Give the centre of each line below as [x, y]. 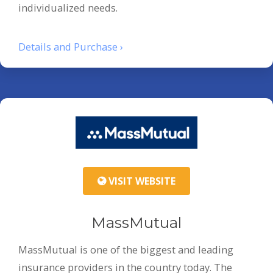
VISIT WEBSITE [141, 181]
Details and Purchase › [71, 46]
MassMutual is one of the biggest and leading [126, 250]
